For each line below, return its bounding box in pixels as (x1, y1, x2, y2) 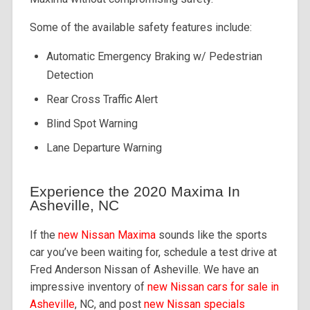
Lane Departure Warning (46, 140, 162, 154)
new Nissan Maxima (57, 228, 156, 241)
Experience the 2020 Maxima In (29, 183, 240, 199)
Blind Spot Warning (46, 116, 138, 130)
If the (29, 228, 58, 241)
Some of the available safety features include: (29, 20, 252, 34)
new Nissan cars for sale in (147, 280, 279, 293)
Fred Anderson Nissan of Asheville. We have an (29, 262, 259, 276)
